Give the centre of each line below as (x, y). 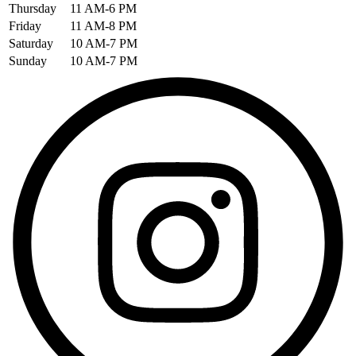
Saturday (31, 43)
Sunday (28, 60)
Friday (25, 25)
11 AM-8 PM (103, 25)
